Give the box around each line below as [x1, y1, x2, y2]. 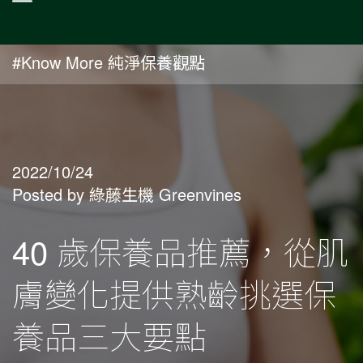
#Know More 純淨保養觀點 [12, 50, 205, 74]
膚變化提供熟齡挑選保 [12, 270, 336, 316]
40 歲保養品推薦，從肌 [12, 228, 348, 274]
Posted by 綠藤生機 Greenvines [12, 182, 241, 206]
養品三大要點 [12, 312, 207, 358]
